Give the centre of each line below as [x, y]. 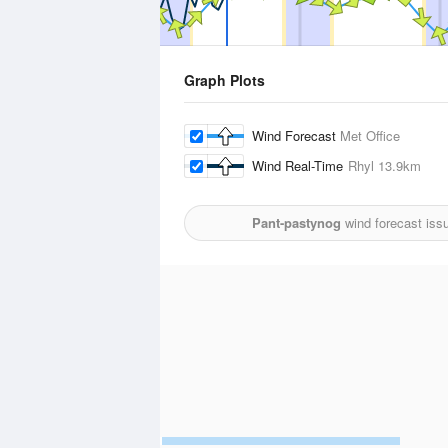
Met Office [370, 135]
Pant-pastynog [296, 222]
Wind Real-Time [300, 165]
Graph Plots [224, 80]
